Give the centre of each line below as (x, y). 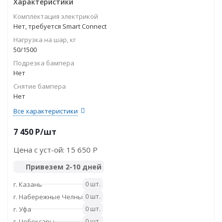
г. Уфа (22, 209)
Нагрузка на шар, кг (45, 40)
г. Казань (28, 184)
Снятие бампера (40, 86)
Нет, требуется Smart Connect (60, 26)
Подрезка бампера (44, 63)
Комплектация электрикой (56, 16)
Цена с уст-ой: (40, 150)
